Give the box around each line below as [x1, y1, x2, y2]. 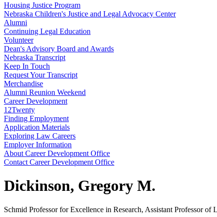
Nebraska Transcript [4, 53, 65, 62]
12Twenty [4, 106, 35, 114]
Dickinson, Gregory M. [4, 177, 155, 195]
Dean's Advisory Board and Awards [4, 45, 114, 53]
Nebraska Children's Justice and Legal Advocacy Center [4, 10, 176, 18]
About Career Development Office [4, 149, 110, 157]
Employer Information [4, 140, 72, 149]
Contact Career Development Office [4, 158, 114, 166]
